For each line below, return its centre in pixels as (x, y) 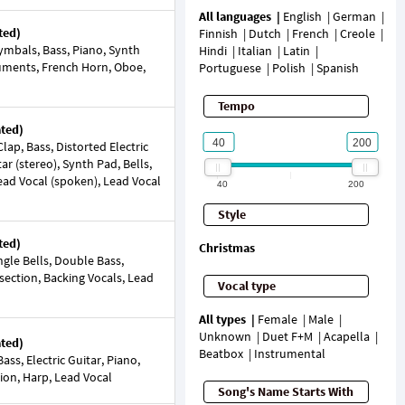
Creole (357, 33)
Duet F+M (287, 336)
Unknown (225, 336)
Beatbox (221, 353)
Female (277, 319)
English (302, 16)
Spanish (337, 68)
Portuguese (230, 68)
